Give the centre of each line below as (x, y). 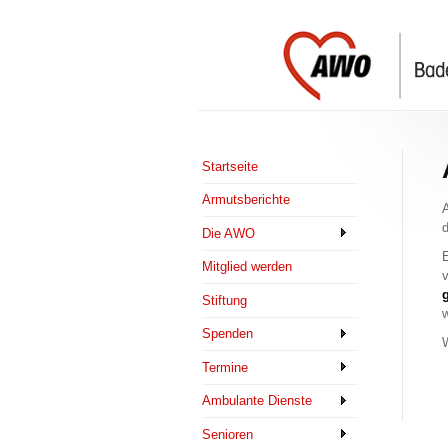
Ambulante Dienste (257, 401)
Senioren (227, 434)
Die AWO (228, 233)
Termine (225, 367)
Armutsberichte (246, 200)
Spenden (227, 334)
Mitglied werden (247, 267)
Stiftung (224, 300)
